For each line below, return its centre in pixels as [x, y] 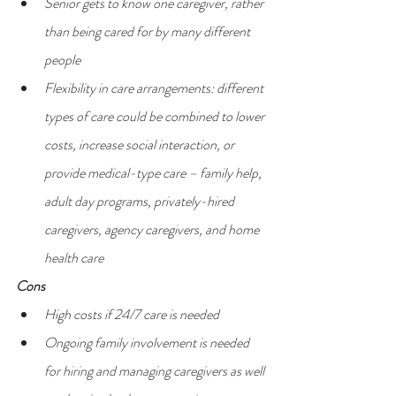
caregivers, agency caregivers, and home [153, 229]
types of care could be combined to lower [156, 116]
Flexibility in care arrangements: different [155, 88]
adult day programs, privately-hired [141, 201]
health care [74, 257]
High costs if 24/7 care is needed [132, 314]
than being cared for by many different [148, 31]
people [62, 59]
